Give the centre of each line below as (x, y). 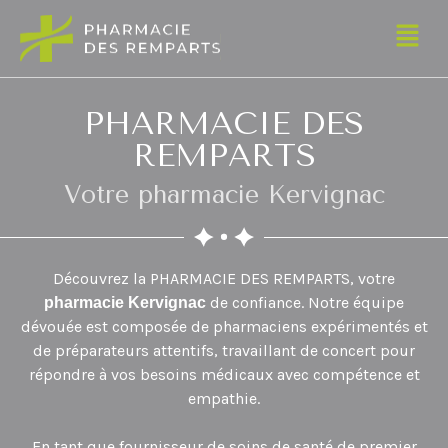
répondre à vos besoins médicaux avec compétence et (224, 374)
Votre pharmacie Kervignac (224, 194)
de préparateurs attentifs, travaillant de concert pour (224, 350)
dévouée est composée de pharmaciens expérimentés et (224, 326)
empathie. (224, 398)
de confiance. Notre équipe (305, 302)
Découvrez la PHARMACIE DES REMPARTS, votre (224, 278)
